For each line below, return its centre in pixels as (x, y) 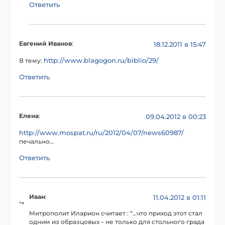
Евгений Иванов (46, 43)
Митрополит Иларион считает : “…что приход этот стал (116, 213)
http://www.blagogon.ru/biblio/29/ (101, 60)
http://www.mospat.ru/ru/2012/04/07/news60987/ (102, 133)
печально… (37, 142)
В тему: (32, 61)
